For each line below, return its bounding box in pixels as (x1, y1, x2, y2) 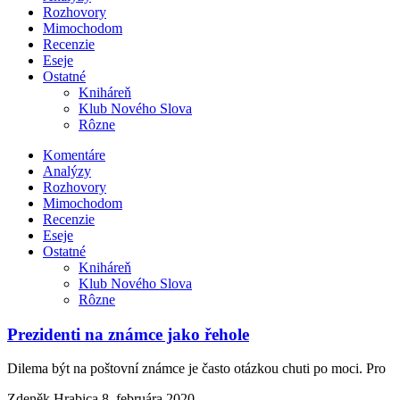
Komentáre (43, 147, 105, 162)
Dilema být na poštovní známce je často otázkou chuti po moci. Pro (7, 361, 386, 377)
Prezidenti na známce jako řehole (7, 324, 249, 344)
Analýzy (43, 163, 91, 179)
